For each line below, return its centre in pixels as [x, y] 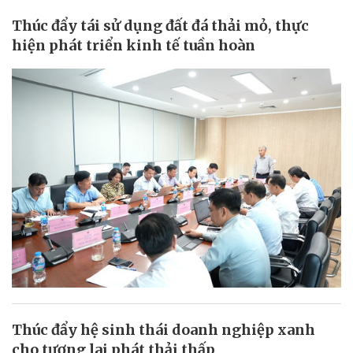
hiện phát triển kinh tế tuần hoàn [134, 45]
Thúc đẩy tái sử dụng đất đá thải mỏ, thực [160, 25]
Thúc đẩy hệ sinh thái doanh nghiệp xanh [163, 330]
